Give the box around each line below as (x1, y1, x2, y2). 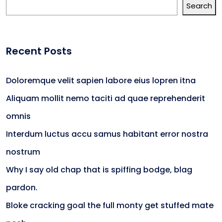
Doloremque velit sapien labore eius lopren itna (6, 75, 196, 86)
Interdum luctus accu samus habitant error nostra (6, 128, 208, 140)
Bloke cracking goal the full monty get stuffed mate (6, 200, 214, 211)
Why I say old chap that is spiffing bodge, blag (6, 164, 192, 175)
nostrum (6, 146, 40, 158)
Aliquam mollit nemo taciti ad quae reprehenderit (6, 93, 205, 104)
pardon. (6, 182, 38, 193)
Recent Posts (6, 44, 72, 58)
